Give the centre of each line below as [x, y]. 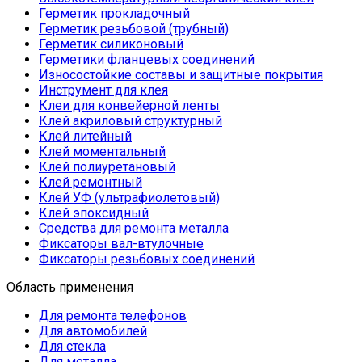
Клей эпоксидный [94, 213]
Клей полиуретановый [107, 166]
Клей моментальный [102, 151]
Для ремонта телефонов [113, 315]
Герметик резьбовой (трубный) [134, 28]
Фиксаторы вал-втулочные [121, 243]
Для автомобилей [93, 330]
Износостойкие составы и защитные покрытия [181, 74]
